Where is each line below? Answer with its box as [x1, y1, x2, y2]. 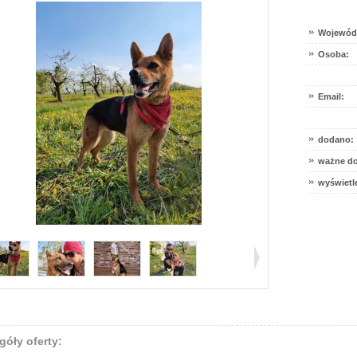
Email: [318, 92, 344, 101]
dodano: [318, 135, 354, 144]
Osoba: [318, 49, 349, 59]
